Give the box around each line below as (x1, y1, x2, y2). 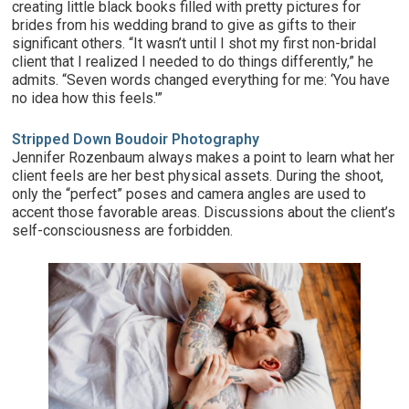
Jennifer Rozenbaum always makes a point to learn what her (12, 149, 395, 167)
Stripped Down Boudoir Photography (12, 131, 260, 149)
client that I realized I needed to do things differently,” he (12, 53, 374, 71)
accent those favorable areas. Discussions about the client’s (12, 204, 396, 222)
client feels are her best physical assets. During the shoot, (12, 167, 384, 185)
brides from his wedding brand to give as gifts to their (12, 16, 357, 35)
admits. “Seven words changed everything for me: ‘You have (12, 71, 391, 89)
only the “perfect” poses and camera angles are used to (12, 185, 367, 204)
